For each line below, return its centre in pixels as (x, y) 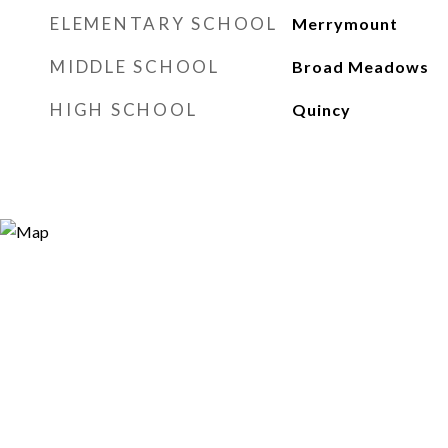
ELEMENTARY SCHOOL (164, 23)
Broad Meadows (360, 66)
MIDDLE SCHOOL (135, 66)
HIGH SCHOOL (124, 109)
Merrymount (344, 23)
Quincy (321, 109)
